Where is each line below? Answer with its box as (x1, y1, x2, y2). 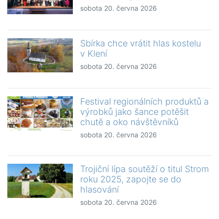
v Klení (80, 48, 108, 59)
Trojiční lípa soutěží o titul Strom (80, 164, 209, 175)
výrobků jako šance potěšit (80, 107, 189, 117)
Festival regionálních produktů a (80, 96, 209, 107)
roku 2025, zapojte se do (80, 174, 182, 185)
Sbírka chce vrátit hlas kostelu (80, 38, 201, 49)
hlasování (80, 184, 119, 195)
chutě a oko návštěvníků (80, 117, 179, 128)
